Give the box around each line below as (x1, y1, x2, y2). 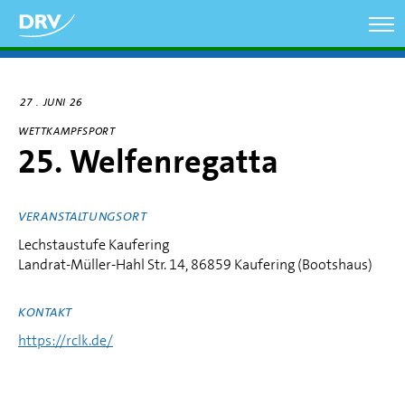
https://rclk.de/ (18, 331, 113, 350)
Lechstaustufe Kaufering (18, 235, 169, 254)
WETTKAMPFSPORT (18, 124, 116, 138)
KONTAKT (18, 304, 72, 320)
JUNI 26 (42, 95, 83, 109)
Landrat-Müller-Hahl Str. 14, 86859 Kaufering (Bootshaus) (18, 255, 372, 274)
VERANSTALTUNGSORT (18, 208, 147, 224)
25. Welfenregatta (18, 141, 278, 183)
